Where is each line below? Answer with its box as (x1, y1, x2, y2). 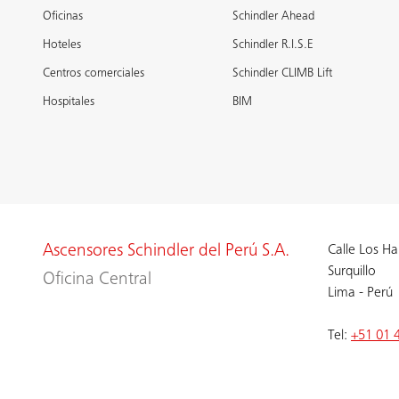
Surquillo (328, 265, 376, 279)
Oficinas (43, 11, 83, 23)
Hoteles (43, 39, 81, 52)
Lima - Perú (328, 286, 393, 300)
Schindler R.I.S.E (232, 39, 314, 52)
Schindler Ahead (232, 11, 315, 23)
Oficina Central (43, 272, 151, 289)
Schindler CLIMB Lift (232, 68, 333, 80)
